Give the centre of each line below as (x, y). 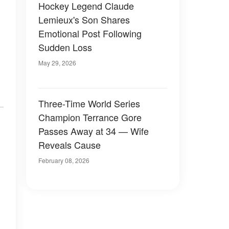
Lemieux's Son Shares (84, 19)
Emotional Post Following (90, 33)
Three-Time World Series (89, 103)
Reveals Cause (70, 145)
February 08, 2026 (64, 160)
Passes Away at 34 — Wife (94, 131)
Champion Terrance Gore (90, 117)
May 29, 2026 (57, 63)
